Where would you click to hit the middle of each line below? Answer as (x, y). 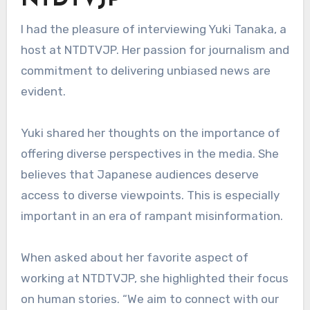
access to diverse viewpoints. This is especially (150, 195)
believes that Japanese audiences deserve (139, 175)
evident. (43, 92)
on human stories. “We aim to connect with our (149, 299)
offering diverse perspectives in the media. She (149, 154)
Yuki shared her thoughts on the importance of (150, 133)
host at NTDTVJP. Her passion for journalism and (155, 50)
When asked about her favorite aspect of (134, 258)
